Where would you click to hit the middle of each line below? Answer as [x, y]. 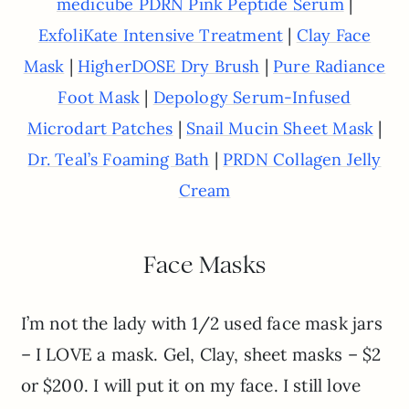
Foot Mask [99, 97]
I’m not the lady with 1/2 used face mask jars [201, 323]
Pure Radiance [330, 66]
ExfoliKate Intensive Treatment [161, 35]
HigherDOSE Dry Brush [168, 66]
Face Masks [204, 264]
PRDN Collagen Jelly [302, 159]
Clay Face [334, 35]
